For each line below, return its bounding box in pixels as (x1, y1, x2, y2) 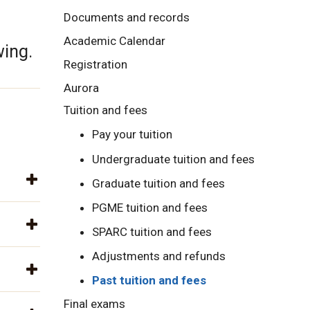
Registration (64, 57, 127, 72)
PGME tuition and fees (91, 200, 208, 215)
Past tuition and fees (91, 273, 206, 288)
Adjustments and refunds (91, 249, 226, 264)
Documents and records (64, 10, 190, 25)
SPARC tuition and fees (91, 225, 212, 239)
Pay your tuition (91, 127, 172, 142)
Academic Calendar (64, 34, 165, 48)
